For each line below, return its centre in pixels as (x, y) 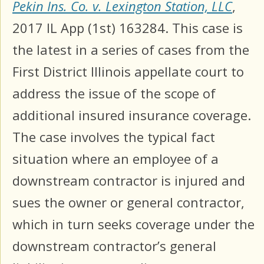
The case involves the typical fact (114, 136)
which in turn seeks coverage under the (133, 224)
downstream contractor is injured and (129, 180)
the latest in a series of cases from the (131, 49)
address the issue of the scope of (114, 93)
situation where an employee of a (115, 158)
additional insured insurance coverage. (132, 115)
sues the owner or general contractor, (128, 202)
